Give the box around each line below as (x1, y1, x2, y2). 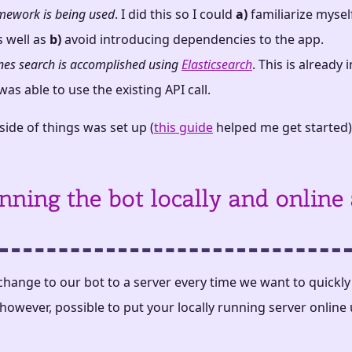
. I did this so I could (115, 5, 236, 24)
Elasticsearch (181, 56, 252, 74)
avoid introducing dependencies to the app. (61, 31, 324, 49)
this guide (154, 119, 213, 137)
